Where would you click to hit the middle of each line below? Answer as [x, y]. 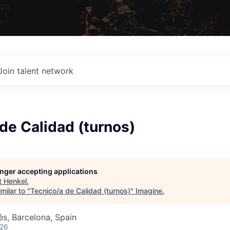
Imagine [149, 190]
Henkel [15, 181]
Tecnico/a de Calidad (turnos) [80, 190]
